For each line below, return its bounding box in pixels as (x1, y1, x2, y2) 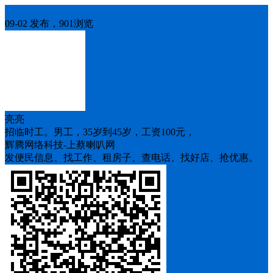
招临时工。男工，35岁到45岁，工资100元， (5, 127, 195, 137)
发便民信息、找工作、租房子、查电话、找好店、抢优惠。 (5, 152, 258, 163)
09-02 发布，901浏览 (5, 18, 93, 29)
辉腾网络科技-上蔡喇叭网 (5, 140, 115, 150)
